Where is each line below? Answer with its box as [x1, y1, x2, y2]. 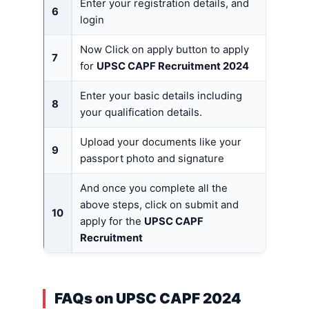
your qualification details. [80, 106, 202, 119]
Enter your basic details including [80, 90, 242, 103]
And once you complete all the [80, 182, 228, 195]
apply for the [80, 215, 144, 228]
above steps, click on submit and [80, 199, 239, 212]
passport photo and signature [80, 152, 224, 166]
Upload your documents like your [80, 136, 241, 149]
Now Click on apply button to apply [80, 43, 249, 57]
